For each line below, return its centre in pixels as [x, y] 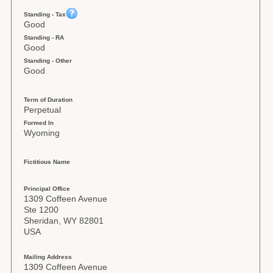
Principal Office [47, 189]
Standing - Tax [45, 14]
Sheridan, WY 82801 [64, 221]
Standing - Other [48, 61]
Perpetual [43, 110]
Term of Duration [48, 100]
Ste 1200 [41, 210]
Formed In [39, 123]
